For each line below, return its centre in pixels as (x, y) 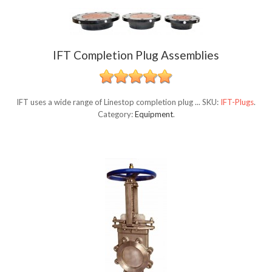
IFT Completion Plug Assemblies (136, 55)
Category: (116, 114)
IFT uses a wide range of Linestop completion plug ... (109, 102)
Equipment (154, 114)
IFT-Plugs (237, 102)
